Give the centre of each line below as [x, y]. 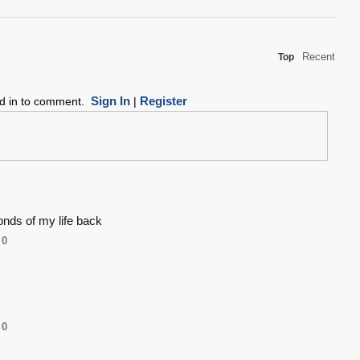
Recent [319, 57]
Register [163, 101]
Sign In [110, 101]
